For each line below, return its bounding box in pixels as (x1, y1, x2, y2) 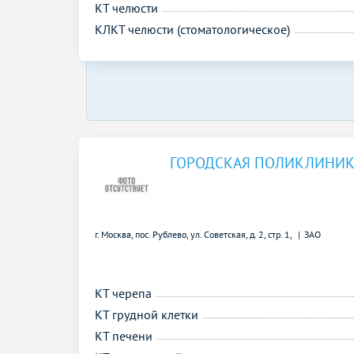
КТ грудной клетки (95, 306, 198, 322)
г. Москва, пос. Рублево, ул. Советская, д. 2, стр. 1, (95, 228, 294, 240)
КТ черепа (95, 284, 152, 301)
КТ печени (95, 327, 153, 344)
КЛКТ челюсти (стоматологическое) (95, 21, 290, 37)
